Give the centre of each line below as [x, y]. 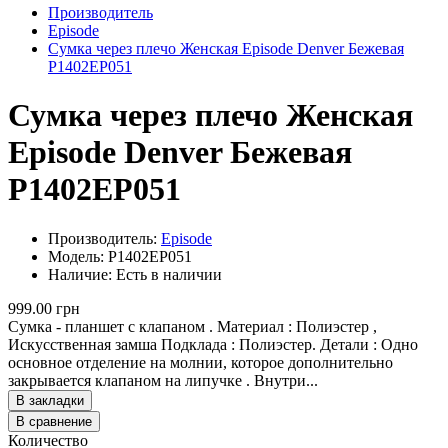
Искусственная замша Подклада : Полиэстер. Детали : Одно [213, 344]
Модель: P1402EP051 [120, 256]
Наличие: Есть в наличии [135, 274]
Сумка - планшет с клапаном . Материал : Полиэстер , [192, 326]
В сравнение [54, 421]
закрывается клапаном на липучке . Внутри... [163, 380]
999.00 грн [44, 308]
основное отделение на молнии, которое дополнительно [200, 362]
